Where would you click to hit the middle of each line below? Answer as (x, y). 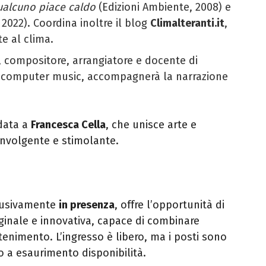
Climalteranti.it (187, 23)
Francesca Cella (68, 124)
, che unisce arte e (151, 124)
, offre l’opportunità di (170, 205)
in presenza (87, 205)
